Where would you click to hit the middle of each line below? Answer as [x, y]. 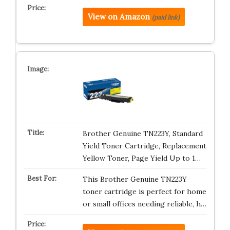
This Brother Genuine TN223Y [135, 179]
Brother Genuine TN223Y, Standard [142, 133]
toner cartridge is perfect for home [144, 191]
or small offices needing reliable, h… [144, 204]
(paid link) [166, 17]
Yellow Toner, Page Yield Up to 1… [141, 158]
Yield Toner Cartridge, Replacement [144, 146]
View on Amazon [119, 17]
